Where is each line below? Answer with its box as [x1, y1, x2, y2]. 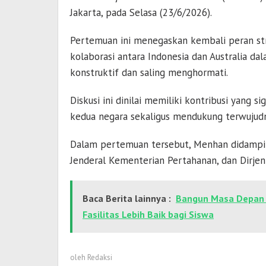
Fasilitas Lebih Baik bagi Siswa [83, 208, 214, 221]
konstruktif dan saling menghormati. [70, 66, 228, 80]
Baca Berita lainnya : [83, 192, 171, 205]
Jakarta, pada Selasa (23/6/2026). [70, 6, 212, 20]
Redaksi [87, 252, 112, 263]
